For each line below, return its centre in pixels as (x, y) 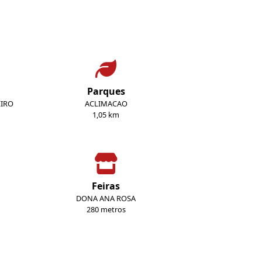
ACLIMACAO (106, 104)
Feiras (106, 186)
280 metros (106, 209)
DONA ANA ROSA (106, 198)
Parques (106, 91)
